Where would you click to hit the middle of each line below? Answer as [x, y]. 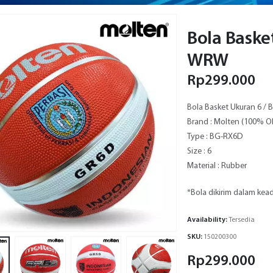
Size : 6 [199, 151]
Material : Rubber [217, 166]
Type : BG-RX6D [215, 136]
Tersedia [242, 220]
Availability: [208, 220]
